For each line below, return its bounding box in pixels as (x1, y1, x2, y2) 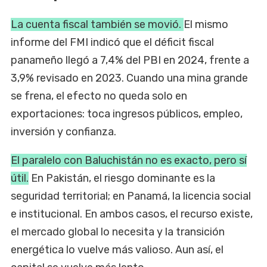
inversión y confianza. (11, 125, 116, 138)
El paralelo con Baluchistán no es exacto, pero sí (11, 153, 247, 167)
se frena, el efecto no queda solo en (11, 89, 187, 103)
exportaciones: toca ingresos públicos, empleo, (11, 107, 243, 120)
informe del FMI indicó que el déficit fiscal (11, 35, 214, 49)
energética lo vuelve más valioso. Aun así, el (11, 243, 223, 256)
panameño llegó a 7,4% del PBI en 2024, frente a (11, 53, 249, 67)
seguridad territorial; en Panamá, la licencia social (11, 189, 251, 203)
